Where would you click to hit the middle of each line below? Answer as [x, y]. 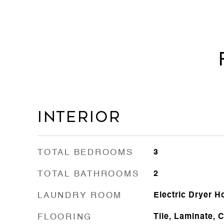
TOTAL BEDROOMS [85, 153]
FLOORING [65, 217]
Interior [79, 117]
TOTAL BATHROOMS [88, 174]
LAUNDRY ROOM [80, 196]
